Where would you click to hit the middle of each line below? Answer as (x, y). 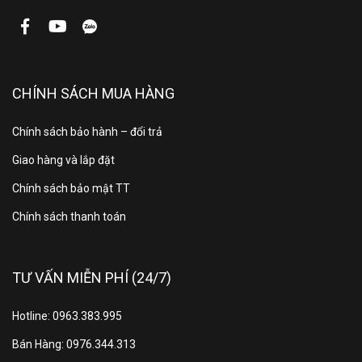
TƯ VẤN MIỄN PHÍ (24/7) (92, 277)
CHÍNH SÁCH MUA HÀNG (93, 93)
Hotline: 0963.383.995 (67, 316)
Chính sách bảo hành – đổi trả (87, 131)
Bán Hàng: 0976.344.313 (74, 344)
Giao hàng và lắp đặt (63, 160)
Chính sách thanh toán (69, 216)
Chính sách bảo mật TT (71, 188)
